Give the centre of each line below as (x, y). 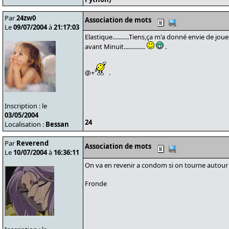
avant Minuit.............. (116, 47)
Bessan (57, 124)
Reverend (32, 143)
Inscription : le (26, 106)
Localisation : (25, 124)
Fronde (96, 184)
